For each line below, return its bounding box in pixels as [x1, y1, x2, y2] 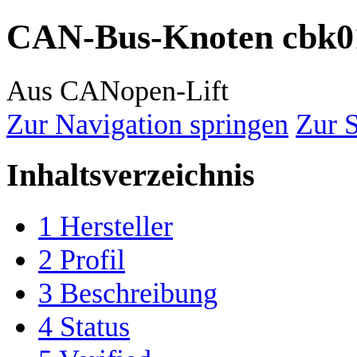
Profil [60, 243, 125, 276]
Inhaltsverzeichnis [6, 157, 255, 193]
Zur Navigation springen [6, 108, 288, 140]
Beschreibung [60, 277, 218, 309]
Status [60, 310, 130, 343]
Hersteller [60, 210, 173, 242]
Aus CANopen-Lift [6, 74, 229, 107]
